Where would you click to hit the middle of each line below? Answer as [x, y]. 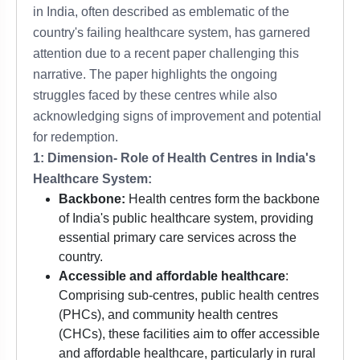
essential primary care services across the [178, 238]
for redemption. [76, 137]
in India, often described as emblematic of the [161, 12]
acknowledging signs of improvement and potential [177, 117]
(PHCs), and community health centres [168, 315]
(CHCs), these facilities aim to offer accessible [189, 334]
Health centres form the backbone [223, 199]
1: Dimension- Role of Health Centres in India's [174, 158]
